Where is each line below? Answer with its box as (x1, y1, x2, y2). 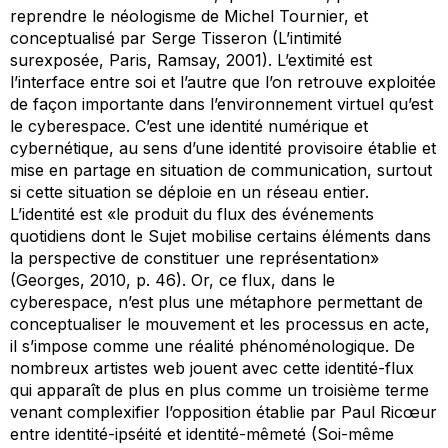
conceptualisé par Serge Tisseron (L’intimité (10, 27, 342, 48)
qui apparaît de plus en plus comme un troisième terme (10, 379, 429, 400)
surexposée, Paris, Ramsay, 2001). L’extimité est (10, 49, 372, 70)
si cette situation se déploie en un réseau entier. (10, 181, 369, 202)
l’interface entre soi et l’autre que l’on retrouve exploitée (10, 71, 436, 92)
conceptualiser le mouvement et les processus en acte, (10, 313, 430, 334)
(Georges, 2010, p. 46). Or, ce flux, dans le (10, 269, 335, 290)
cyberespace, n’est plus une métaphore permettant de (10, 291, 423, 312)
